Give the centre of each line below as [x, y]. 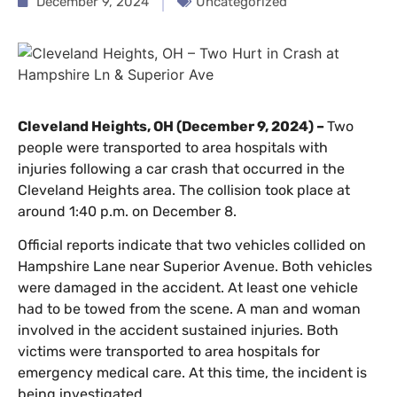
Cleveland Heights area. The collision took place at [184, 190]
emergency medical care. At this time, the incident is [192, 373]
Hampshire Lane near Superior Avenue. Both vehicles [195, 267]
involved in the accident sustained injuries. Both [178, 331]
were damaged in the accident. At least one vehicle [188, 288]
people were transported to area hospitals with [173, 147]
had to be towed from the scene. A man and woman [189, 309]
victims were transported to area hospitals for [169, 352]
